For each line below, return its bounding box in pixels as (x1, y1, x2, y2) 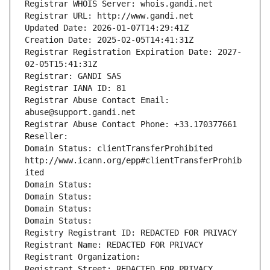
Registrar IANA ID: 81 (25, 83, 126, 93)
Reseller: (25, 131, 73, 142)
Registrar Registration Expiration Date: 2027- (25, 47, 242, 57)
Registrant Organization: (25, 252, 145, 262)
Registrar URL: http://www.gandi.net (25, 11, 193, 21)
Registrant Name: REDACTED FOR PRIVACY (25, 240, 203, 250)
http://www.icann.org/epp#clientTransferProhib (25, 155, 242, 166)
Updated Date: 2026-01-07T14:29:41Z (25, 23, 189, 33)
